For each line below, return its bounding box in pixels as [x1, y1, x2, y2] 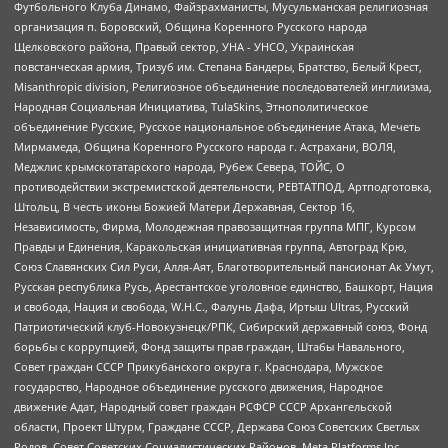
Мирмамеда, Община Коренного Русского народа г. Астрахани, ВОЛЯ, [14, 138, 396, 154]
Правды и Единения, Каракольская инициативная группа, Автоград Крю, [14, 238, 407, 254]
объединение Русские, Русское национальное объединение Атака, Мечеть [14, 118, 421, 134]
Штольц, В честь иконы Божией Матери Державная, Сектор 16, [14, 198, 355, 214]
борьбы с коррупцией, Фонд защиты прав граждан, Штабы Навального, [14, 338, 405, 354]
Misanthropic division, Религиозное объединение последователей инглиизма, [14, 78, 432, 94]
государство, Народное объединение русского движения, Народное [14, 378, 383, 394]
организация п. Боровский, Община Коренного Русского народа [14, 18, 367, 34]
